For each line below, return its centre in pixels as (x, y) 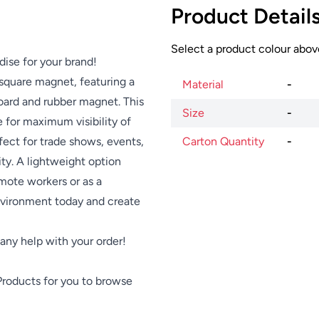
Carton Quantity (223, 142)
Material (203, 85)
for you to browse (87, 281)
